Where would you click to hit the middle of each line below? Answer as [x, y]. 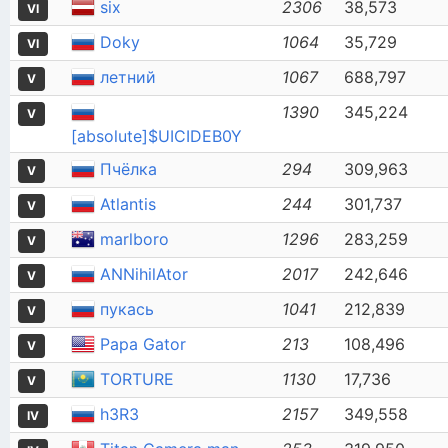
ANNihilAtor [144, 274]
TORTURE [137, 379]
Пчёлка [128, 169]
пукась [127, 309]
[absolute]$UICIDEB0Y [156, 136]
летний [128, 77]
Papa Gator [143, 344]
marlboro [134, 239]
